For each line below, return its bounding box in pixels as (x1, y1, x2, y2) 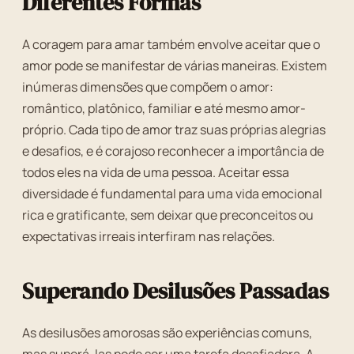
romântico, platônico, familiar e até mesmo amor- (22, 100, 306, 117)
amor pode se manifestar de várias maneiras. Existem (22, 57, 327, 74)
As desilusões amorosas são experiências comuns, (22, 324, 312, 341)
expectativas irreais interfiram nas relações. (22, 228, 275, 245)
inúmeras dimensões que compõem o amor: (22, 78, 273, 96)
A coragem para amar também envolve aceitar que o (22, 36, 320, 53)
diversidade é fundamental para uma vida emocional (22, 185, 322, 202)
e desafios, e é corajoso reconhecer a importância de (22, 142, 324, 160)
